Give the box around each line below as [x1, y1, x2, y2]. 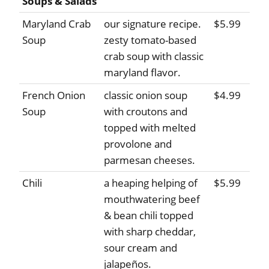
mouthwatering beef [104, 192, 200, 207]
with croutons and [104, 104, 187, 119]
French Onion [22, 88, 85, 103]
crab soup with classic [104, 49, 204, 64]
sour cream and [104, 241, 177, 255]
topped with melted [104, 121, 196, 135]
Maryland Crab [22, 17, 91, 31]
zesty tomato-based [104, 33, 196, 47]
